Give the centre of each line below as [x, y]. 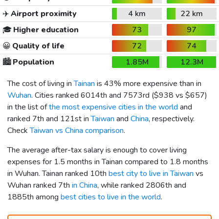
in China [85, 185]
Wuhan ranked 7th [40, 185]
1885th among [34, 197]
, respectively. [172, 119]
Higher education [45, 30]
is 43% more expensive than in [148, 83]
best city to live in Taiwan [151, 173]
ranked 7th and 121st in [49, 119]
